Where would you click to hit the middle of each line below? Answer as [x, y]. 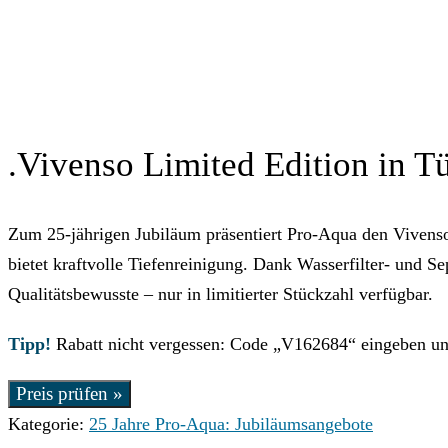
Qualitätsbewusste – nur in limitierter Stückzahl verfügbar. [220, 294]
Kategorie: [48, 424]
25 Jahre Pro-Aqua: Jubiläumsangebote [231, 424]
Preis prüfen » [69, 394]
